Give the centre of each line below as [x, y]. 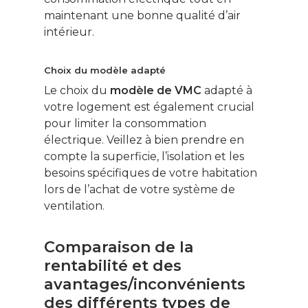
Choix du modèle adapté [105, 70]
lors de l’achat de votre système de [140, 190]
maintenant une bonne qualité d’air [142, 16]
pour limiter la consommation [125, 124]
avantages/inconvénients [145, 285]
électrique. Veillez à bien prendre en [144, 140]
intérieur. [69, 32]
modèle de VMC [156, 91]
